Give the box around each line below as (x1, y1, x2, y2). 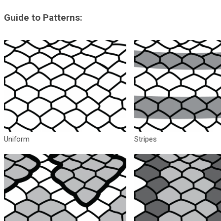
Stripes (134, 134, 157, 144)
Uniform (4, 134, 30, 144)
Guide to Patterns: (4, 12, 83, 24)
